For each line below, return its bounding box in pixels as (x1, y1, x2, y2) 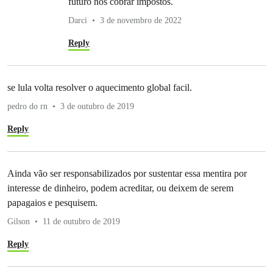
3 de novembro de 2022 (100, 15, 182, 25)
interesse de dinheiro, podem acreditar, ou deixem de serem (7, 182, 233, 193)
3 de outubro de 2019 (60, 101, 134, 111)
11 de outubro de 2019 (43, 216, 120, 226)
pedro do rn (7, 101, 48, 111)
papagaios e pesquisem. (7, 197, 97, 208)
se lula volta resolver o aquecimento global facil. (7, 82, 192, 93)
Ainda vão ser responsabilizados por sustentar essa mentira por (7, 168, 247, 179)
